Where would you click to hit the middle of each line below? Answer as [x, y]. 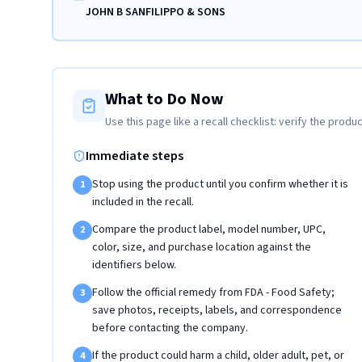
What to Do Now [164, 99]
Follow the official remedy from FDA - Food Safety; [213, 293]
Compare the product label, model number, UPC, [209, 229]
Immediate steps [135, 156]
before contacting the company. [170, 328]
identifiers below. [134, 265]
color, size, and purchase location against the [202, 247]
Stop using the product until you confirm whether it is [220, 184]
